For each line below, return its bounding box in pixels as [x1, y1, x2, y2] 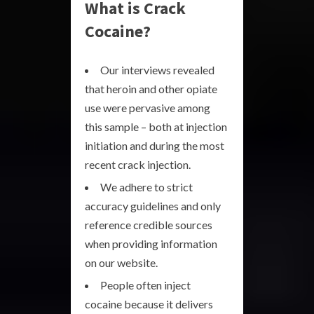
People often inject [100, 278, 191, 292]
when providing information [85, 237, 217, 250]
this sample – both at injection [85, 120, 227, 133]
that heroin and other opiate [85, 82, 217, 95]
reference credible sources [85, 218, 212, 231]
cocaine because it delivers [85, 297, 213, 310]
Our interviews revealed [100, 63, 214, 76]
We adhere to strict [100, 180, 193, 193]
